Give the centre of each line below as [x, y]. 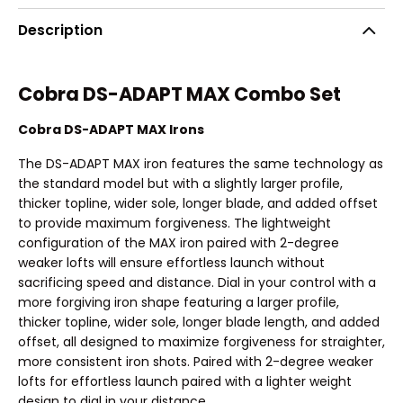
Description [60, 31]
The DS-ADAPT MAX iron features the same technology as [201, 163]
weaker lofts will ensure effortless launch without [171, 262]
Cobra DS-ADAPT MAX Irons [111, 129]
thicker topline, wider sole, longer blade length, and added [199, 322]
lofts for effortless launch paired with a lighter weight [185, 381]
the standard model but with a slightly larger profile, [180, 183]
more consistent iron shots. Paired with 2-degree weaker [196, 361]
